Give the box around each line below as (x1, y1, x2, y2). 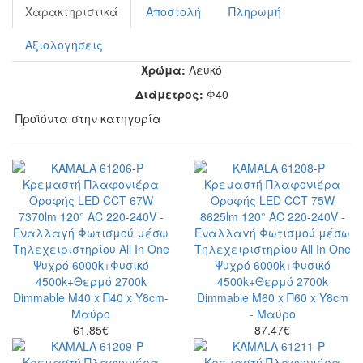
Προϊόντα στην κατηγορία (12, 109, 161, 126)
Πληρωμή (228, 2, 281, 19)
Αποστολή (146, 2, 201, 19)
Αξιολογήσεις (25, 36, 103, 53)
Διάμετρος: (135, 85, 203, 102)
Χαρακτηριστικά (25, 2, 118, 19)
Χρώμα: (141, 61, 186, 78)
